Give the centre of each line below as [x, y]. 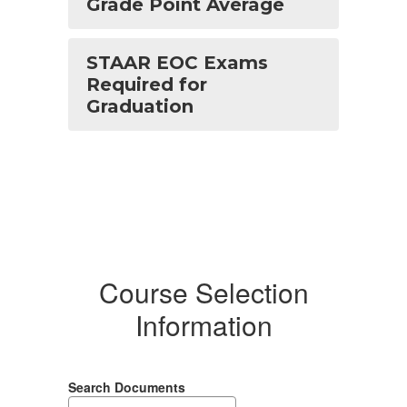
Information [203, 325]
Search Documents [127, 387]
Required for [147, 84]
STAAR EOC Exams [177, 63]
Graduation [140, 106]
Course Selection [203, 292]
